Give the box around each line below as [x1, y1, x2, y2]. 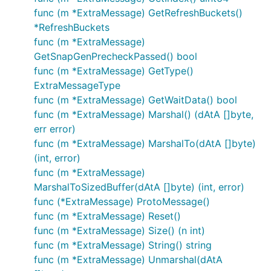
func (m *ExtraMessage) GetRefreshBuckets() [34, 7, 243, 19]
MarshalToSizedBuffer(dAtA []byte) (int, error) [34, 181, 244, 193]
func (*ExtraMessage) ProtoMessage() [34, 195, 210, 207]
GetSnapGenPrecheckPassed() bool [34, 50, 197, 62]
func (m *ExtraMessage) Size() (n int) [34, 224, 205, 237]
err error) [34, 123, 76, 135]
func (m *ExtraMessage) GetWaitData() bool [34, 94, 237, 106]
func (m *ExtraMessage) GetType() [34, 65, 194, 77]
